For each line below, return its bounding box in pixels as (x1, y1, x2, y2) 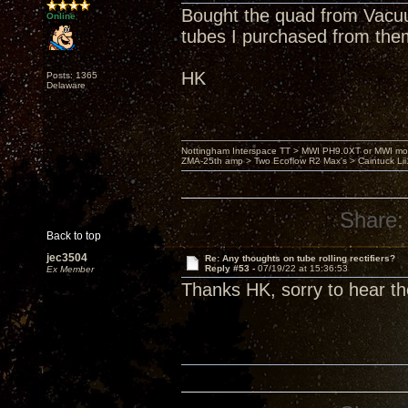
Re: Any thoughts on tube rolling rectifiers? (204, 253, 395, 263)
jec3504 (46, 251, 87, 264)
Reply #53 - (204, 263, 258, 273)
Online (46, 11, 76, 21)
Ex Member (46, 264, 94, 274)
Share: (340, 208, 404, 232)
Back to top (46, 229, 101, 242)
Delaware (46, 80, 86, 90)
